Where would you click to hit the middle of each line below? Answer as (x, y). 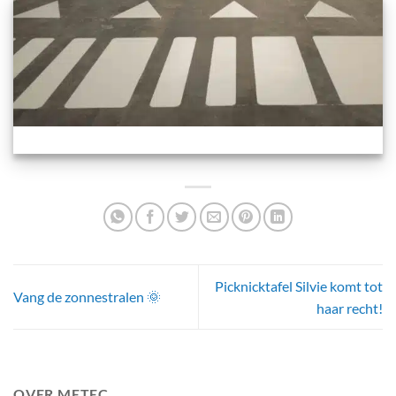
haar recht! (350, 308)
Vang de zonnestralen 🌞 (87, 297)
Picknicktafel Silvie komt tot (299, 286)
